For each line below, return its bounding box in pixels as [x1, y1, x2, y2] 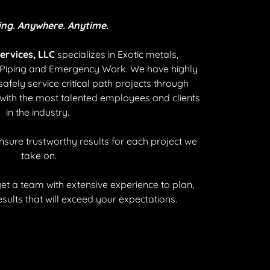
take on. [20, 149, 59, 162]
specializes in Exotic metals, [55, 48, 178, 60]
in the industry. [5, 105, 74, 118]
